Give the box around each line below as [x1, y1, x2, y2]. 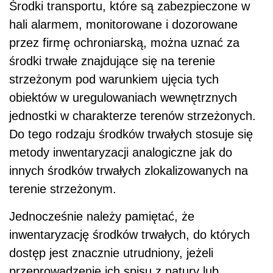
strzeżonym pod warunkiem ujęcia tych [9, 73, 219, 87]
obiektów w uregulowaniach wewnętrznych [9, 91, 237, 105]
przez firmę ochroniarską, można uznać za [9, 36, 239, 50]
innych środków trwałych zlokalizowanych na [9, 164, 248, 178]
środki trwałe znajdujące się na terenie [9, 54, 215, 68]
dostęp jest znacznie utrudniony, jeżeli [9, 246, 213, 260]
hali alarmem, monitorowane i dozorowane [9, 18, 238, 32]
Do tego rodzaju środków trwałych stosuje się [9, 127, 253, 141]
